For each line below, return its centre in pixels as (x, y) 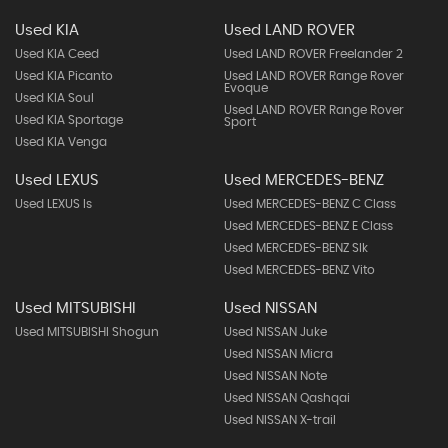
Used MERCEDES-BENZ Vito (299, 270)
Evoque (245, 88)
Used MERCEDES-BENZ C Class (309, 204)
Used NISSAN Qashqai (286, 398)
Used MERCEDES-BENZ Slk (295, 248)
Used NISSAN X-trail (279, 420)
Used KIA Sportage (69, 120)
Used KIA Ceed (57, 54)
